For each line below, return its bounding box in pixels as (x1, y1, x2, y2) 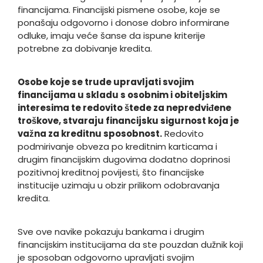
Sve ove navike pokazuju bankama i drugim (18, 225, 204, 238)
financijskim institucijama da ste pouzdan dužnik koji (18, 238, 243, 251)
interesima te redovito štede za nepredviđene (18, 102, 231, 114)
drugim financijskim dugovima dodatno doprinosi (18, 153, 230, 166)
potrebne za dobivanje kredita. (18, 42, 154, 55)
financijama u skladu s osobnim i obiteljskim (18, 89, 227, 101)
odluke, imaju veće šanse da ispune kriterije (18, 29, 205, 42)
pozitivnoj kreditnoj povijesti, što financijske (18, 166, 204, 178)
